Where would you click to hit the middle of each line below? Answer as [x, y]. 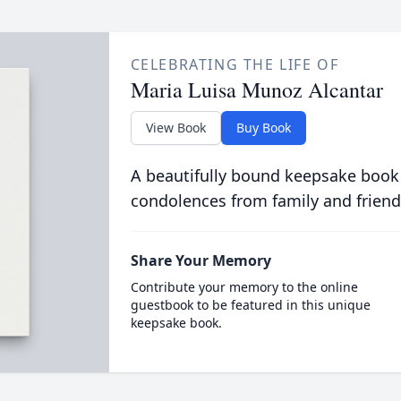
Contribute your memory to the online [244, 287]
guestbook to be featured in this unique [250, 305]
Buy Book [263, 128]
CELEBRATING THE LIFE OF [235, 64]
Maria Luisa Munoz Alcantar [256, 90]
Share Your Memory [200, 260]
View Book [175, 128]
